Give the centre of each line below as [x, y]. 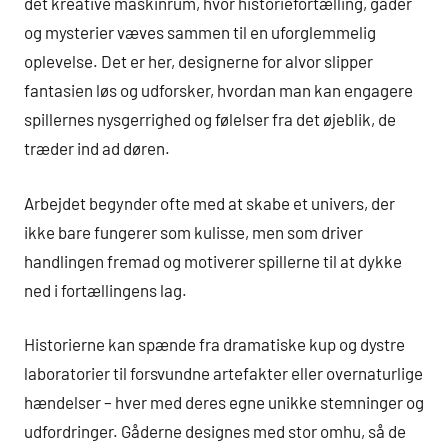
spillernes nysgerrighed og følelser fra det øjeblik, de [210, 119]
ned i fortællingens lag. [105, 289]
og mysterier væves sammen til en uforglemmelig [200, 32]
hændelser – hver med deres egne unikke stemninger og [224, 402]
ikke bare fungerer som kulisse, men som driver [193, 231]
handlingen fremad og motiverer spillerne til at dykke [213, 260]
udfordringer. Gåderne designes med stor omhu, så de [215, 431]
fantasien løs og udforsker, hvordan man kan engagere [218, 90]
